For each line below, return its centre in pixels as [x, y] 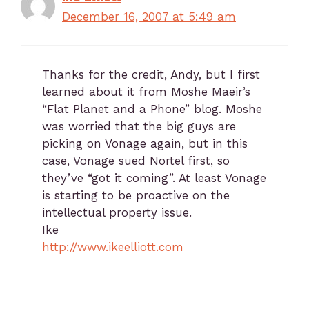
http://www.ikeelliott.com [113, 247]
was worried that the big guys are [139, 126]
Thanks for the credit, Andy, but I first [151, 74]
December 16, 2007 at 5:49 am [149, 17]
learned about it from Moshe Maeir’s [146, 91]
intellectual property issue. [117, 212]
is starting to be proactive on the [136, 195]
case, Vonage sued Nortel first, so [136, 160]
